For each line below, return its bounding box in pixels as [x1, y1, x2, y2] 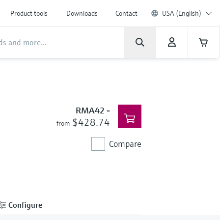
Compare [109, 138, 141, 149]
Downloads [66, 9, 98, 18]
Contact [115, 9, 137, 18]
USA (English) [162, 9, 201, 18]
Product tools [10, 9, 48, 18]
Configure [6, 199, 42, 210]
